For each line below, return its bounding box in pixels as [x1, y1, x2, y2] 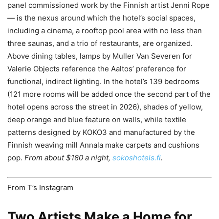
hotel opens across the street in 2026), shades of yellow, [7, 102, 203, 111]
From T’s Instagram [7, 183, 73, 193]
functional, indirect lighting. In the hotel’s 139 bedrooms [7, 76, 199, 86]
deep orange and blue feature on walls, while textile [7, 114, 186, 124]
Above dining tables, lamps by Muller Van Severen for [7, 51, 192, 61]
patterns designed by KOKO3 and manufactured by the [7, 127, 195, 137]
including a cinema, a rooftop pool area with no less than [7, 25, 202, 35]
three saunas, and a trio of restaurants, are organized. [7, 38, 193, 48]
